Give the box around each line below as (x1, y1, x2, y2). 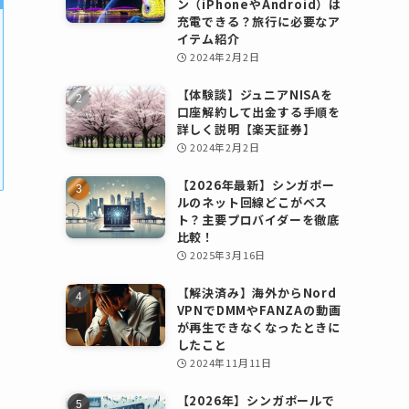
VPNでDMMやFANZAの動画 (176, 301, 341, 319)
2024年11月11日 (190, 355, 272, 370)
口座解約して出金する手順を (176, 103, 341, 121)
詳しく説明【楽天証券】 (176, 121, 316, 138)
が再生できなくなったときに (176, 319, 341, 336)
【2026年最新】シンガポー (176, 176, 335, 194)
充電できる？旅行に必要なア (176, 13, 341, 30)
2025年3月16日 (190, 247, 267, 262)
